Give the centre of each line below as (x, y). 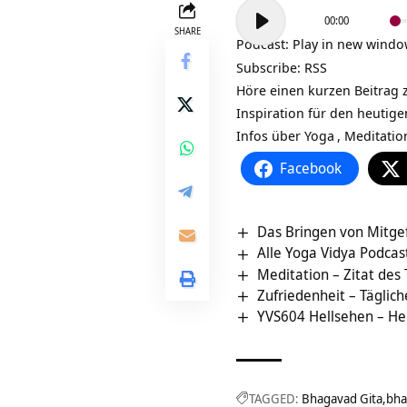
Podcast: (264, 44)
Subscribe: (270, 68)
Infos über (270, 136)
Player (254, 30)
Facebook (311, 169)
